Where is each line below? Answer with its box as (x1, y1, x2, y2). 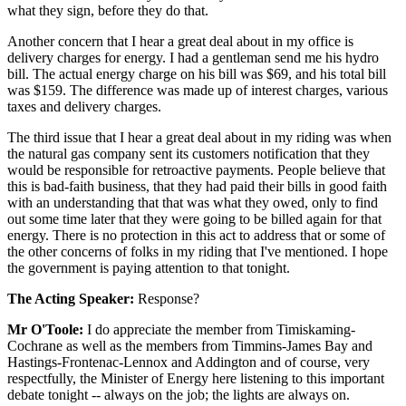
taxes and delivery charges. (7, 98, 161, 114)
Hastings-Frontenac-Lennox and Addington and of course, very (7, 353, 370, 370)
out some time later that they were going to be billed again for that (7, 210, 382, 227)
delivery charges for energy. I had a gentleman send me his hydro (7, 49, 379, 65)
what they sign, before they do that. (7, 2, 208, 18)
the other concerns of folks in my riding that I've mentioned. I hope (7, 243, 388, 259)
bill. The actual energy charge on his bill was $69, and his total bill (7, 65, 386, 82)
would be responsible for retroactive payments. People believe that (7, 161, 385, 178)
